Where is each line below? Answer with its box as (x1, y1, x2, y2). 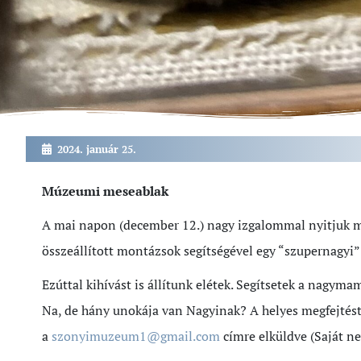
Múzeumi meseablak (42, 182, 168, 200)
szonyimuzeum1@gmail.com (52, 327, 220, 345)
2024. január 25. (57, 142, 136, 156)
